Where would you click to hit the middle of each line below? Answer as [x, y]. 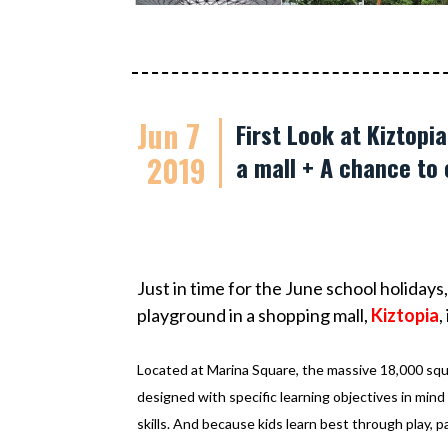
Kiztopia [405, 315]
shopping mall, [314, 315]
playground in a [197, 315]
